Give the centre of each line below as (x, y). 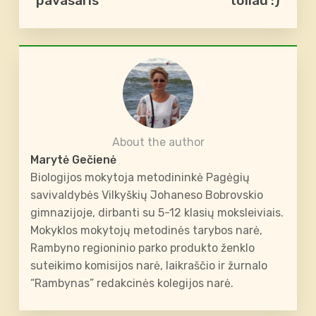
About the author (158, 142)
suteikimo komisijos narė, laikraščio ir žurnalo (149, 266)
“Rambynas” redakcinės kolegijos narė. (132, 284)
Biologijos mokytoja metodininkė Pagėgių (140, 178)
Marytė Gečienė (74, 160)
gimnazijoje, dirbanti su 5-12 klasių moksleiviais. (157, 213)
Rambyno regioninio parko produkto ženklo (143, 248)
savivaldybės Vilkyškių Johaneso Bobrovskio (147, 195)
